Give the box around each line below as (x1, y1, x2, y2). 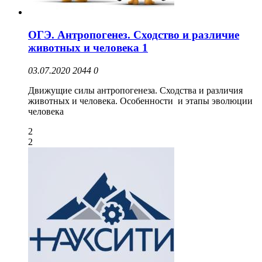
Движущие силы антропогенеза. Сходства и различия (28, 85, 243, 95)
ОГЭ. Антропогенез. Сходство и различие (28, 28, 239, 41)
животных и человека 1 (28, 41, 148, 54)
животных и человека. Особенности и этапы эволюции (28, 95, 253, 106)
